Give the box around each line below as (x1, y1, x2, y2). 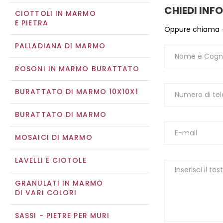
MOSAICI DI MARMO (15, 132, 93, 142)
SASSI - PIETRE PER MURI (15, 211, 110, 221)
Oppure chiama (164, 24, 220, 35)
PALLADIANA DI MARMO (15, 41, 106, 51)
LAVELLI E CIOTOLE (15, 155, 87, 165)
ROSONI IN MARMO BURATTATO (15, 64, 140, 74)
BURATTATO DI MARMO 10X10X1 (15, 87, 138, 97)
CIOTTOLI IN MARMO (15, 8, 96, 18)
